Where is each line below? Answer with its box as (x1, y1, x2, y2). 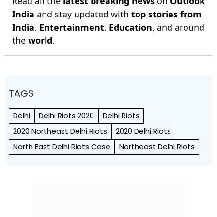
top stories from (131, 8, 201, 20)
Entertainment (39, 21, 104, 33)
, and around (152, 21, 204, 33)
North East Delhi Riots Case (13, 141, 110, 152)
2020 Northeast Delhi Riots (13, 126, 107, 136)
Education (109, 21, 152, 33)
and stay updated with (34, 8, 131, 20)
